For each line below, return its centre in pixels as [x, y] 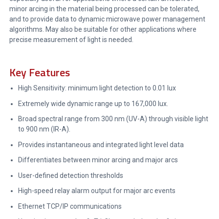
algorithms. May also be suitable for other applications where [103, 30]
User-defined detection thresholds [70, 175]
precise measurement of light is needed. [72, 40]
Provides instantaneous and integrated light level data [101, 144]
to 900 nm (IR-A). [44, 129]
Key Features [40, 72]
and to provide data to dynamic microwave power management [108, 19]
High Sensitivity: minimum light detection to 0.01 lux [97, 88]
